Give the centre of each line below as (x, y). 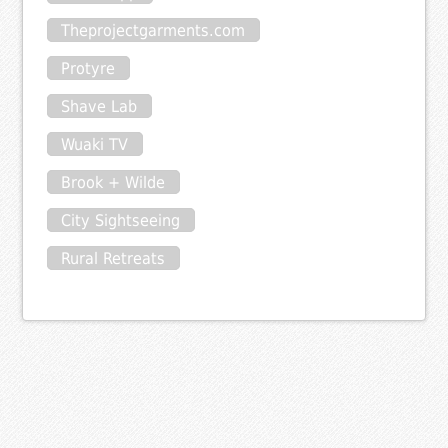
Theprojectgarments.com (153, 30)
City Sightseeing (121, 220)
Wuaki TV (95, 144)
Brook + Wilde (113, 182)
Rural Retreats (113, 258)
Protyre (88, 68)
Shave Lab (99, 106)
